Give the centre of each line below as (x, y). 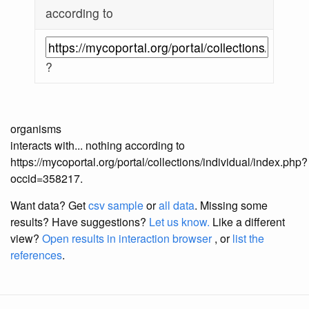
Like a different (247, 222)
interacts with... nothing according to (98, 146)
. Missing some (231, 206)
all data (177, 206)
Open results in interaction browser (127, 239)
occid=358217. (47, 179)
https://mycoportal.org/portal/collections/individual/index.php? (159, 162)
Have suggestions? (100, 222)
